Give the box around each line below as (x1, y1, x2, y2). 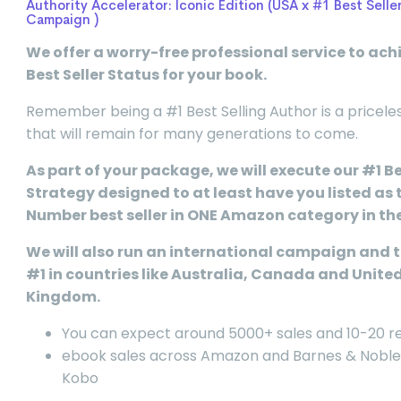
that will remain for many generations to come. (26, 124, 358, 145)
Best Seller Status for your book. (26, 64, 267, 86)
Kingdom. (26, 286, 100, 308)
